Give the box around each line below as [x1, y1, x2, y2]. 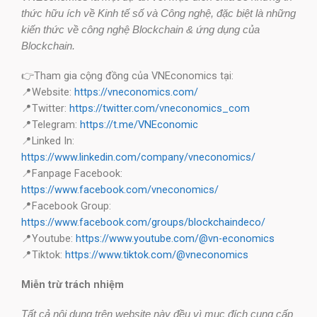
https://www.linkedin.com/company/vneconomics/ [21, 150, 255, 163]
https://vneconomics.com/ [74, 85, 198, 98]
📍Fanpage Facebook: [21, 166, 122, 180]
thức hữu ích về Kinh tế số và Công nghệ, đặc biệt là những [21, 7, 296, 19]
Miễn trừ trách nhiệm [21, 277, 124, 291]
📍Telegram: [21, 117, 80, 131]
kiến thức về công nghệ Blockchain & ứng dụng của [21, 23, 260, 35]
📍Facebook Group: [21, 199, 111, 212]
